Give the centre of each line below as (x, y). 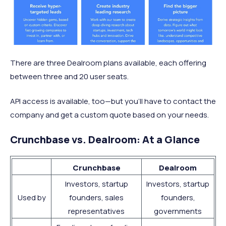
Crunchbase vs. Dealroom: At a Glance (105, 140)
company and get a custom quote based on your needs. (109, 115)
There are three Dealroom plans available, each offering (108, 63)
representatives (96, 211)
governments (178, 211)
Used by (32, 198)
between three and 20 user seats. (69, 77)
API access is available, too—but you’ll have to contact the (113, 101)
